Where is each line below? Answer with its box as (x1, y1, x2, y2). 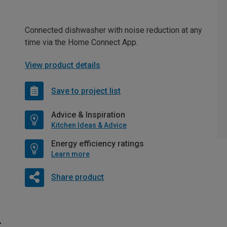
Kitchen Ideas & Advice (51, 121, 127, 130)
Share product (51, 172, 104, 182)
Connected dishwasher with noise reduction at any (25, 25, 202, 35)
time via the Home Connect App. (25, 37, 138, 48)
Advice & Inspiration (51, 110, 125, 120)
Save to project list (51, 86, 121, 96)
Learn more (51, 150, 90, 159)
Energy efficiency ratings (51, 139, 144, 149)
